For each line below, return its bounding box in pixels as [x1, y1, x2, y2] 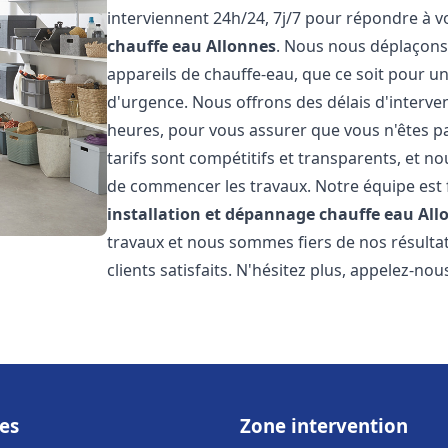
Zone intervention [240, 413, 408, 438]
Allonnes [206, 35, 277, 57]
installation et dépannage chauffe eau [107, 203, 415, 225]
